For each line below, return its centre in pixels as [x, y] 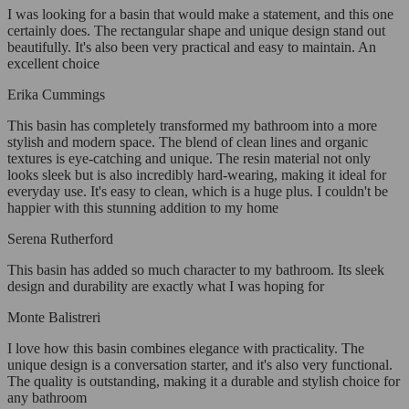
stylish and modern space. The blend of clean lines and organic [188, 142]
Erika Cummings [56, 95]
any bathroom [47, 398]
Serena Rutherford [60, 239]
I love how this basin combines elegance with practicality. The [186, 349]
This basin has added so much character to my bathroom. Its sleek [196, 270]
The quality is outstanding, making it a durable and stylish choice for [204, 382]
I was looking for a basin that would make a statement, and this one [200, 15]
